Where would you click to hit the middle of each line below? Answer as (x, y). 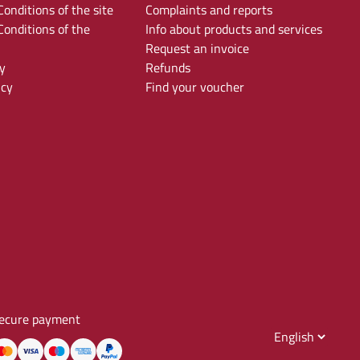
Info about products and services (233, 29)
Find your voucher (194, 87)
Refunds (168, 67)
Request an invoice (197, 48)
